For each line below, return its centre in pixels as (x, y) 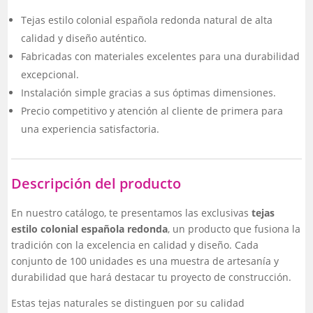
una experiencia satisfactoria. (90, 129)
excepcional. (50, 75)
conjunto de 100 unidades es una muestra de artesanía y (145, 261)
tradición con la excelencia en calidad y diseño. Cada (135, 245)
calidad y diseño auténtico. (84, 38)
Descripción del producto (96, 184)
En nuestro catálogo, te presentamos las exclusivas (130, 213)
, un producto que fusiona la (234, 229)
